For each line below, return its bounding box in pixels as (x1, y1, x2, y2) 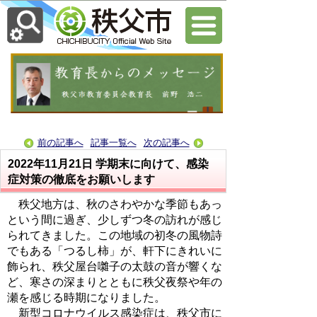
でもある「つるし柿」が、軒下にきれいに (7, 244, 222, 257)
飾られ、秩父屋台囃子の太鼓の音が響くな (7, 260, 222, 272)
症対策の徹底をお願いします (8, 173, 155, 185)
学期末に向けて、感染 (96, 157, 209, 170)
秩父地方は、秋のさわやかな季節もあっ (7, 197, 222, 210)
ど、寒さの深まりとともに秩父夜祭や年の (7, 275, 222, 288)
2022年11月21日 (8, 157, 96, 170)
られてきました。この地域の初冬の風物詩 (7, 229, 222, 241)
